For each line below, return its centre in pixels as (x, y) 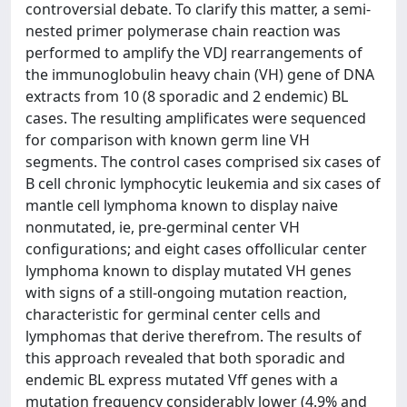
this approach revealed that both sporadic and (185, 358)
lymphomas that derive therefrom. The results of (194, 336)
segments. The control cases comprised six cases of (203, 162)
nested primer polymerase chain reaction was (183, 31)
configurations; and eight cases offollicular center (196, 249)
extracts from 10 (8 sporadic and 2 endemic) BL (187, 96)
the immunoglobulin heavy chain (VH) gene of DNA (200, 74)
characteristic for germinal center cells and (173, 314)
